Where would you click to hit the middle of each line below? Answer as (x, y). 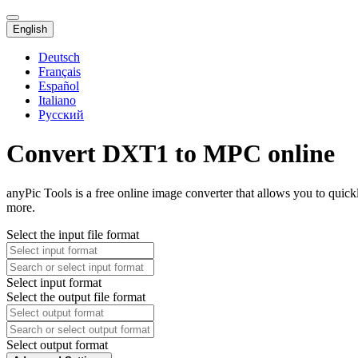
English (30, 29)
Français (60, 72)
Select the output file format (76, 296)
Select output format (57, 344)
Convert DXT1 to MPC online (171, 154)
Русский (61, 115)
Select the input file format (73, 234)
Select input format (54, 282)
